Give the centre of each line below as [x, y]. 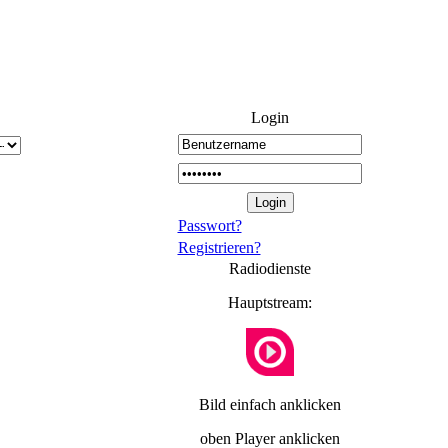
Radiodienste [270, 268]
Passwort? [209, 225]
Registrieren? [219, 247]
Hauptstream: [270, 302]
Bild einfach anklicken [270, 404]
